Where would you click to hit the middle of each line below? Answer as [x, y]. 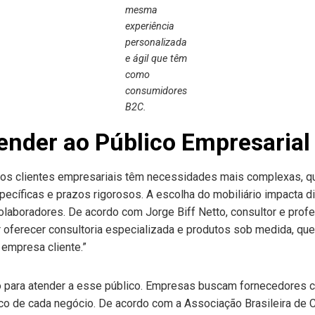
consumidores [156, 91]
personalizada [156, 43]
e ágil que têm [156, 59]
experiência [149, 26]
